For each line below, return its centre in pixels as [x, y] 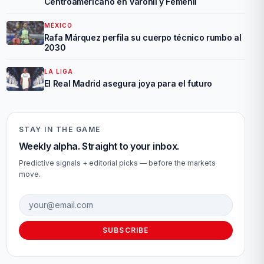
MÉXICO [58, 25]
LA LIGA [58, 71]
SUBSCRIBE [126, 230]
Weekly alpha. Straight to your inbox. [99, 146]
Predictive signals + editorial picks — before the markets [117, 163]
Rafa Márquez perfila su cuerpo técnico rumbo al [143, 37]
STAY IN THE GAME [60, 129]
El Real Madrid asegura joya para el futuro [128, 83]
